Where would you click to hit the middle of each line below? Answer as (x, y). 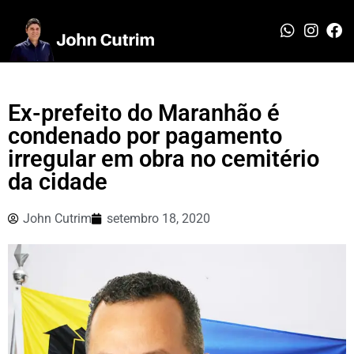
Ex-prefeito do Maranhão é (144, 113)
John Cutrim (57, 218)
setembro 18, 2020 (158, 218)
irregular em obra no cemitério (164, 158)
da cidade (58, 181)
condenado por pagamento (145, 136)
